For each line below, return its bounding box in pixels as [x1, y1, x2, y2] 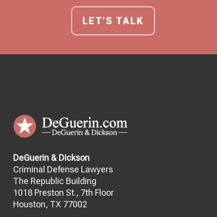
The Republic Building [13, 175, 96, 186]
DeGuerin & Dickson [13, 152, 90, 163]
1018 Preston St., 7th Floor [13, 187, 114, 198]
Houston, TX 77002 [13, 199, 87, 209]
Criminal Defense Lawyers [13, 164, 113, 174]
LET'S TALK [82, 15, 144, 27]
